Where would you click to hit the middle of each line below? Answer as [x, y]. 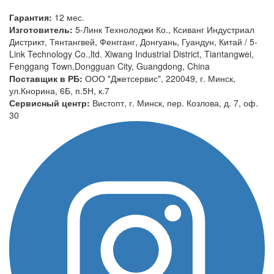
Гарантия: [32, 17]
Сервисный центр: [51, 102]
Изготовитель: [42, 29]
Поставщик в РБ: [47, 78]
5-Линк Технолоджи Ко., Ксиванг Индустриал [165, 29]
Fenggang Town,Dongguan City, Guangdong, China [109, 66]
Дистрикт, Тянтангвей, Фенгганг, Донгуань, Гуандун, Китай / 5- [133, 41]
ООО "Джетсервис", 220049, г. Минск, [160, 78]
